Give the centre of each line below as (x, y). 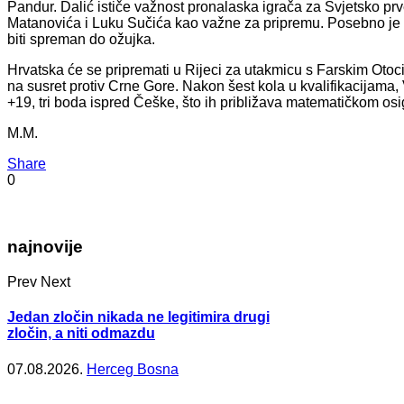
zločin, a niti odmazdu (81, 334)
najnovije (45, 247)
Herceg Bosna (133, 369)
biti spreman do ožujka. (81, 39)
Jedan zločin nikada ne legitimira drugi (138, 317)
